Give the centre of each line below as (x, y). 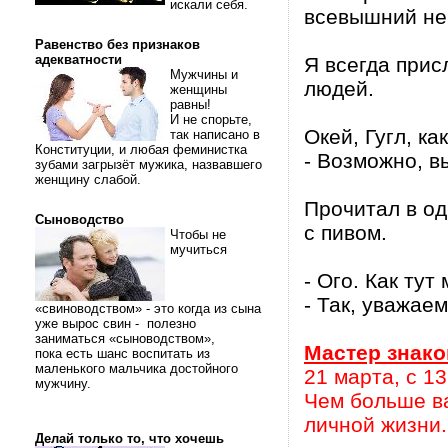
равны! (192, 104)
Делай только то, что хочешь (129, 438)
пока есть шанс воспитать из (122, 353)
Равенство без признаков (117, 44)
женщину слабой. (90, 179)
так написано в (215, 134)
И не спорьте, (211, 119)
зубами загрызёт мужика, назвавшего (148, 164)
